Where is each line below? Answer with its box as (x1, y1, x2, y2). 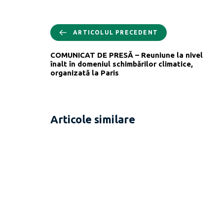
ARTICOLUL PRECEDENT (73, 29, 158, 36)
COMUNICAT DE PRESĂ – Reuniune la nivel (50, 50, 203, 59)
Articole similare (50, 113, 135, 126)
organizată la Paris (50, 68, 119, 77)
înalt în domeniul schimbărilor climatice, (50, 59, 193, 68)
